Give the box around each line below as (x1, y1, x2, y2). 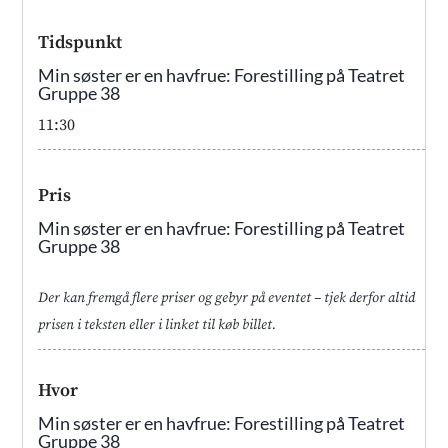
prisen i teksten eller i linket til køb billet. (38, 315, 277, 334)
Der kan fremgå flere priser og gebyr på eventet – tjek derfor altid (38, 288, 416, 307)
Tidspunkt (38, 30, 123, 54)
